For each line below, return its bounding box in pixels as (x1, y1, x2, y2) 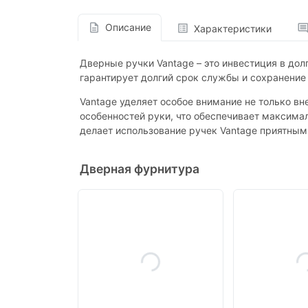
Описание (104, 21, 151, 34)
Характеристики (193, 22, 272, 34)
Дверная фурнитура (80, 161, 199, 176)
